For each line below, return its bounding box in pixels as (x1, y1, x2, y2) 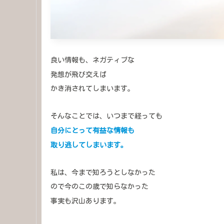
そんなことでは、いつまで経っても (50, 112, 162, 120)
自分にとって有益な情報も (50, 127, 134, 134)
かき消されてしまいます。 (50, 85, 134, 92)
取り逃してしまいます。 (50, 141, 127, 148)
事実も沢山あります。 (50, 197, 120, 205)
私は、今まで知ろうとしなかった (50, 168, 155, 176)
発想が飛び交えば (50, 70, 106, 78)
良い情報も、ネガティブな (50, 56, 134, 63)
